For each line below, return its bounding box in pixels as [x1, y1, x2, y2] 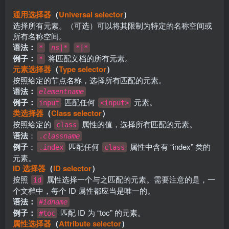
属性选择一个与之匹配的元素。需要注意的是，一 [44, 174, 215, 185]
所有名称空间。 [13, 31, 66, 41]
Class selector [51, 107, 102, 119]
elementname [39, 87, 84, 96]
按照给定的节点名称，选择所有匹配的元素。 [13, 75, 166, 85]
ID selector [53, 163, 91, 174]
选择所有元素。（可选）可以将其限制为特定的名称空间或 [13, 20, 212, 31]
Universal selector [59, 9, 123, 20]
